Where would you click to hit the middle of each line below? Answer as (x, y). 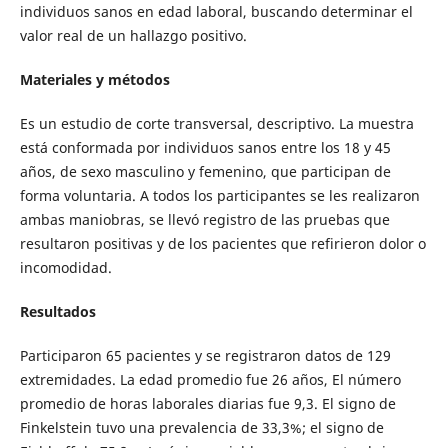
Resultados (57, 312)
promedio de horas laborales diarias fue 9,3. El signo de (207, 404)
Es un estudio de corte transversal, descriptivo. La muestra (216, 124)
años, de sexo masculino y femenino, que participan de (205, 172)
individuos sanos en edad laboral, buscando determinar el (216, 12)
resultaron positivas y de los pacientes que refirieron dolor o (222, 244)
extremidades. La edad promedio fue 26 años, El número (210, 380)
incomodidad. (65, 268)
